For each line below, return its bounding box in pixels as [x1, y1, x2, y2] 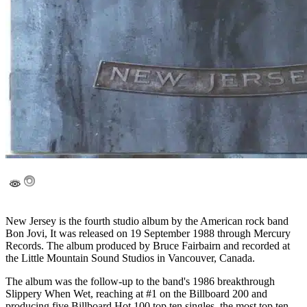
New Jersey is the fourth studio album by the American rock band [5, 215, 288, 228]
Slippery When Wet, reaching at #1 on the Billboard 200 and [5, 288, 267, 300]
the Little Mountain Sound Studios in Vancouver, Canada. [5, 252, 255, 265]
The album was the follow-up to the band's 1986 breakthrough [5, 275, 275, 288]
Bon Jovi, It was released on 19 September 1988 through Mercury [5, 228, 291, 240]
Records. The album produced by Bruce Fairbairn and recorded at [5, 240, 290, 252]
